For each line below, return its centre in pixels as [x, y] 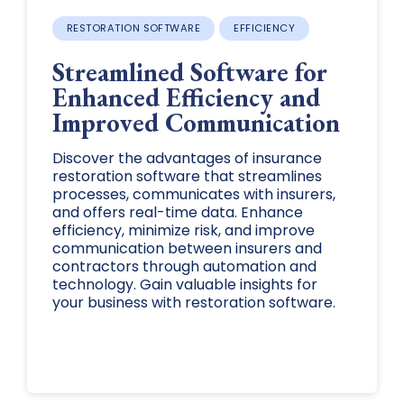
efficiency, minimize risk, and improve [183, 231]
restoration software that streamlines [187, 177]
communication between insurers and [187, 249]
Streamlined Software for [189, 73]
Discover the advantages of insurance [187, 159]
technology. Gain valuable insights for [184, 285]
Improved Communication [196, 123]
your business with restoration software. [193, 303]
